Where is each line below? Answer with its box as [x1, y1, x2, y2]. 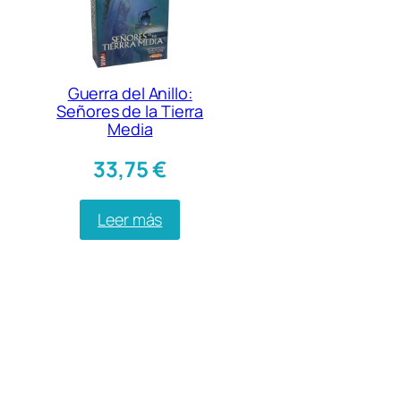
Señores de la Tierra [56, 100, 204, 123]
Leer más [98, 209, 163, 231]
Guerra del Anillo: [67, 82, 192, 105]
